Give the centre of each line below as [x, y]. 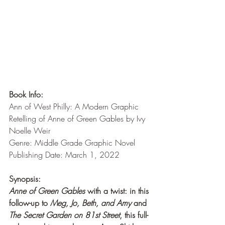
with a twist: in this [118, 191]
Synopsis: [25, 179]
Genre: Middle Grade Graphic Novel [72, 142]
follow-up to [30, 203]
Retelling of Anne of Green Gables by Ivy [78, 118]
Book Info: [26, 94]
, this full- [134, 215]
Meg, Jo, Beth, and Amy [92, 203]
